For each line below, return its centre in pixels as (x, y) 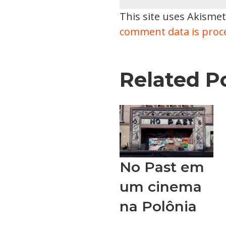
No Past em (162, 167)
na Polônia (158, 207)
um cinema (161, 187)
